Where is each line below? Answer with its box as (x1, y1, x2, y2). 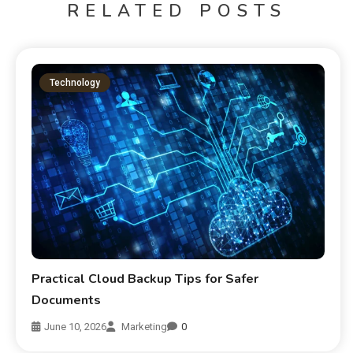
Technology (50, 76, 101, 88)
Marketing (121, 320, 168, 333)
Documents (32, 291, 102, 309)
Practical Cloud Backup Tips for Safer (32, 269, 259, 288)
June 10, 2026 (44, 320, 107, 333)
